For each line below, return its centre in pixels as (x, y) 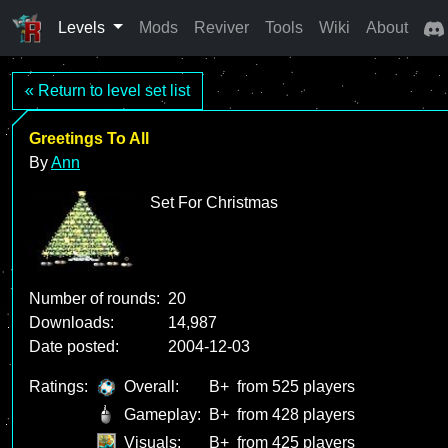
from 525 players (296, 386)
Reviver (221, 27)
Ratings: (58, 386)
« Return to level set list (107, 90)
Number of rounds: (94, 298)
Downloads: (71, 322)
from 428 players (296, 414)
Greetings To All (89, 138)
